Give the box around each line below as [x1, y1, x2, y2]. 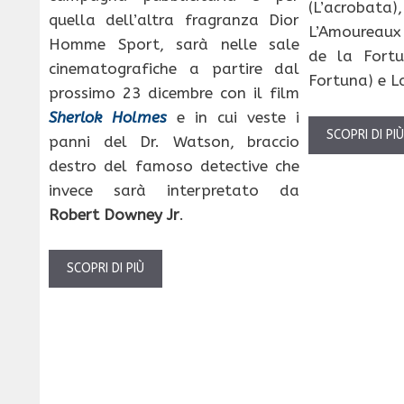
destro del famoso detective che [49, 156, 300, 175]
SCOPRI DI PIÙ [67, 261, 144, 277]
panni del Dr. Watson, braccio [49, 132, 300, 151]
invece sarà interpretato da [49, 180, 300, 199]
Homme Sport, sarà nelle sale [49, 34, 300, 53]
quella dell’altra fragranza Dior [49, 10, 300, 29]
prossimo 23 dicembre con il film [49, 83, 300, 102]
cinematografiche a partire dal [49, 59, 300, 78]
